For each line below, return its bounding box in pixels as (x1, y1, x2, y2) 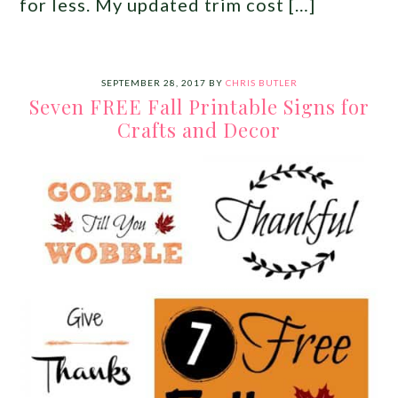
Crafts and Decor (117, 115, 281, 143)
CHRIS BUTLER (225, 76, 298, 88)
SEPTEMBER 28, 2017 (100, 76, 206, 88)
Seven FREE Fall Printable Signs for (28, 92, 370, 120)
